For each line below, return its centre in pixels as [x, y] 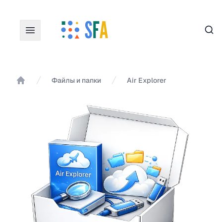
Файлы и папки [76, 80]
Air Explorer [147, 80]
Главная [31, 90]
